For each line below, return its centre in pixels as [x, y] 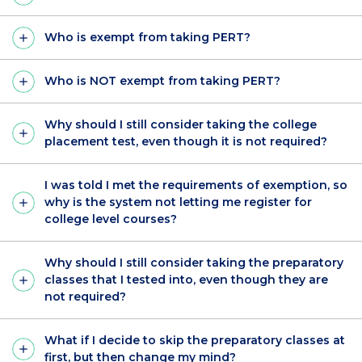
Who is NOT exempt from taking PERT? [162, 81]
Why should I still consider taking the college [181, 125]
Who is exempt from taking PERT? [147, 38]
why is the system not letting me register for [178, 202]
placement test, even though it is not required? [186, 142]
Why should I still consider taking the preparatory [194, 263]
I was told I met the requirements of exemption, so [196, 185]
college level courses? [111, 219]
